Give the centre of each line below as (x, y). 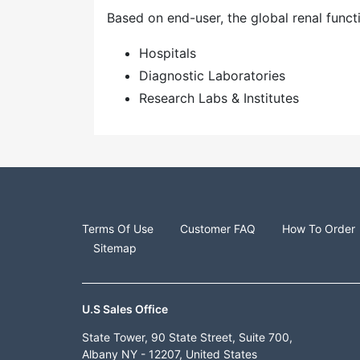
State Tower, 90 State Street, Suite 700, (187, 337)
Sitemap (115, 248)
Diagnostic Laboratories (212, 76)
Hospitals (168, 53)
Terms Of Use (118, 229)
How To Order (319, 229)
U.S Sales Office (125, 309)
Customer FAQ (218, 229)
